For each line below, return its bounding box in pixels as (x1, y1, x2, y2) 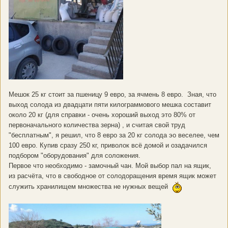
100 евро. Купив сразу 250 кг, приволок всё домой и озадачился (9, 141, 207, 150)
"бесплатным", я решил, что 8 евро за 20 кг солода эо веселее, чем (9, 131, 219, 139)
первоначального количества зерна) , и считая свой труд (9, 121, 185, 129)
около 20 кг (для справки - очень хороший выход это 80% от (9, 111, 195, 119)
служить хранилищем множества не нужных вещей (9, 183, 172, 191)
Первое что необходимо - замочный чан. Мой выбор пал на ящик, (9, 162, 211, 170)
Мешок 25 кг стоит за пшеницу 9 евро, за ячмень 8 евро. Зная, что (9, 91, 216, 99)
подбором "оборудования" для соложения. (9, 152, 140, 160)
